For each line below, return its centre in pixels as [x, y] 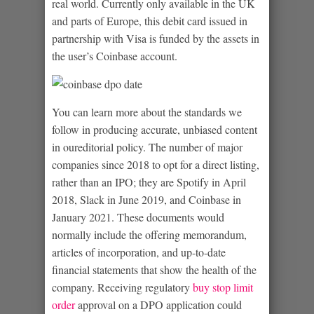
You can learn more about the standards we [147, 111]
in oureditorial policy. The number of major [147, 146]
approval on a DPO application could [158, 304]
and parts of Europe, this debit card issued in [150, 20]
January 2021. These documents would [138, 217]
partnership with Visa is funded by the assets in [156, 38]
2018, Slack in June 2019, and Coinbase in [146, 199]
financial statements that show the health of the [154, 269]
